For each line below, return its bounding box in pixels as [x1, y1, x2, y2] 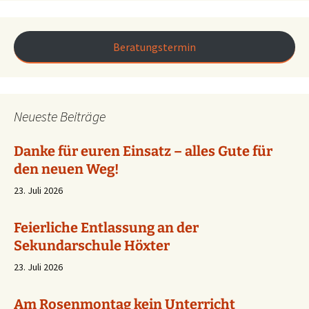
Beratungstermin [113, 39, 196, 54]
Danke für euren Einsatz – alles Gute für [14, 142, 272, 159]
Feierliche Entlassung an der [14, 219, 199, 236]
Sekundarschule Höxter [14, 237, 172, 254]
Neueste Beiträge [14, 107, 106, 125]
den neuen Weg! [14, 160, 119, 177]
